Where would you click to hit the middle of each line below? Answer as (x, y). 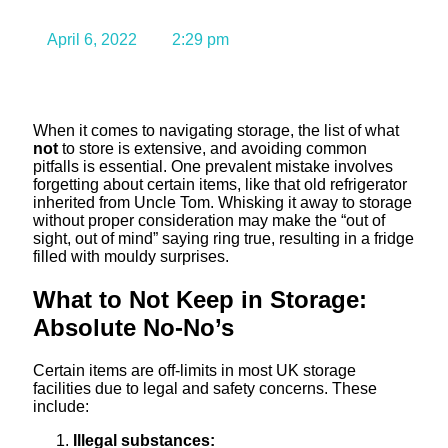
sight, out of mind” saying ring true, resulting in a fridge (223, 238)
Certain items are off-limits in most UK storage (194, 370)
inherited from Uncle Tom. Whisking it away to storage (222, 202)
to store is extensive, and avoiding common (214, 148)
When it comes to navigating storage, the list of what (216, 130)
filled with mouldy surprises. (131, 256)
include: (61, 406)
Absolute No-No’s (133, 327)
